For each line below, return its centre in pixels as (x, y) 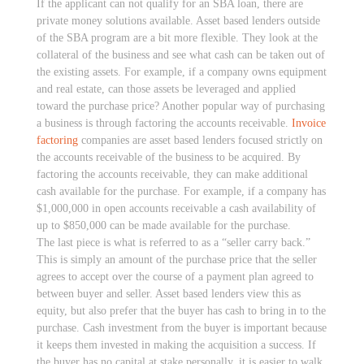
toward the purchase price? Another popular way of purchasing (181, 106)
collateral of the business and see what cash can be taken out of (181, 55)
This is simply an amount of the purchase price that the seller (177, 260)
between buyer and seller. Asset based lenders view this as (169, 294)
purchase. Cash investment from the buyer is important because (182, 328)
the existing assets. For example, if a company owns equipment (182, 72)
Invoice (309, 123)
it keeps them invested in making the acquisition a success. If (176, 345)
